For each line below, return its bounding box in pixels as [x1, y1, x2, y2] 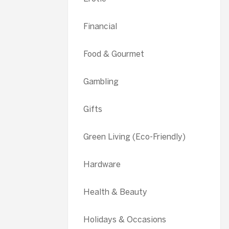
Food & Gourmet [83, 49, 144, 59]
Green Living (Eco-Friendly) [83, 132, 186, 142]
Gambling [83, 77, 119, 86]
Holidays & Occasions [83, 215, 166, 224]
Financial [83, 21, 117, 31]
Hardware [83, 159, 121, 169]
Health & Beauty [83, 187, 147, 197]
